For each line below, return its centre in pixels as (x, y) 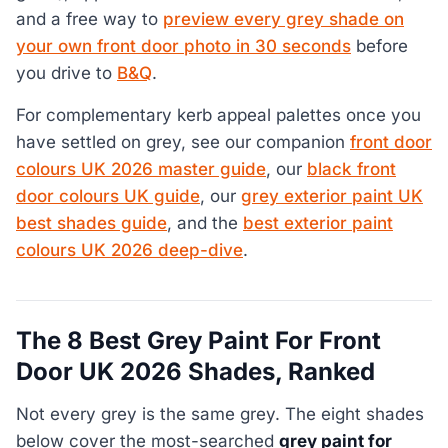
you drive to (66, 73)
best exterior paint (318, 222)
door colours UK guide (108, 195)
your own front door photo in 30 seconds (183, 46)
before (379, 46)
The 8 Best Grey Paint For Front (198, 340)
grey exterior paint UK (332, 195)
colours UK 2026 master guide (141, 168)
